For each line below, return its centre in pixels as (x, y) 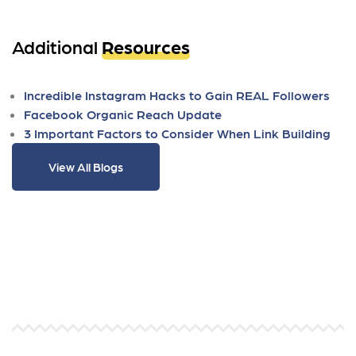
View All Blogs (86, 167)
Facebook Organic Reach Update (123, 114)
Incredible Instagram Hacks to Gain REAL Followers (177, 95)
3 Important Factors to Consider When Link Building (177, 133)
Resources (146, 46)
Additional (57, 46)
